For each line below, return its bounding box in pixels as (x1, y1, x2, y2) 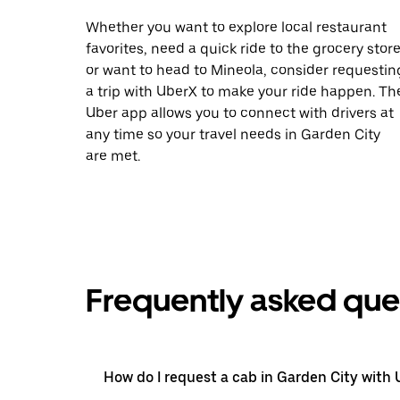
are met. (86, 146, 140, 164)
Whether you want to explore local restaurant (86, 18, 387, 36)
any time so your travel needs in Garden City (86, 125, 380, 143)
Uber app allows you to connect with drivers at (86, 104, 394, 121)
